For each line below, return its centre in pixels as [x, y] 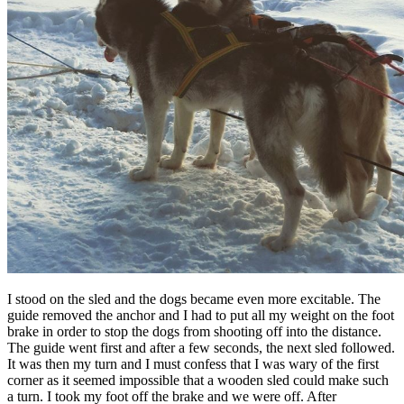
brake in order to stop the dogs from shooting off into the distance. [194, 332]
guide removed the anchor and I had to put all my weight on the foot [201, 316]
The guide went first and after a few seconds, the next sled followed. [201, 348]
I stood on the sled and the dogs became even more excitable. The [194, 299]
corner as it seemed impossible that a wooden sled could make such [198, 381]
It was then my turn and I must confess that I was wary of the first [193, 364]
